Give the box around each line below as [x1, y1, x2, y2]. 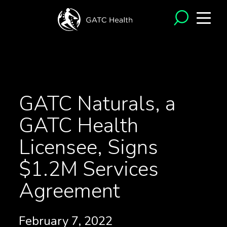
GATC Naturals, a [18, 90, 176, 118]
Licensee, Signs [18, 134, 158, 161]
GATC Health [18, 112, 138, 139]
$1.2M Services [18, 156, 159, 183]
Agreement [18, 177, 120, 205]
